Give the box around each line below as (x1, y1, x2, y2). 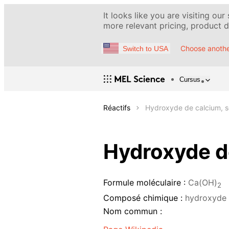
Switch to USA (123, 44, 168, 53)
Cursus (179, 75, 200, 83)
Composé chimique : (103, 192, 182, 203)
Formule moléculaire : (103, 177, 186, 188)
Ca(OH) (188, 177, 217, 188)
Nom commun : (103, 206, 162, 217)
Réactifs (103, 103, 130, 112)
